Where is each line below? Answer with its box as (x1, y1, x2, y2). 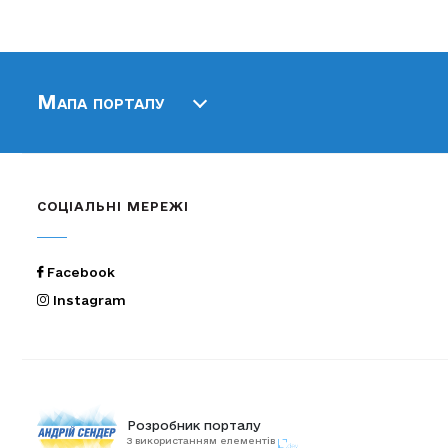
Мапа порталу (37, 90, 165, 113)
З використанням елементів (127, 434, 278, 446)
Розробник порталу (127, 417, 261, 432)
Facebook (43, 264, 115, 279)
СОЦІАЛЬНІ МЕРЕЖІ (37, 198, 189, 213)
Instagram (49, 292, 126, 307)
